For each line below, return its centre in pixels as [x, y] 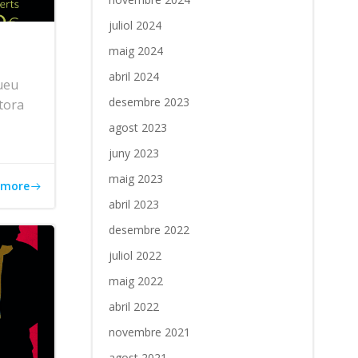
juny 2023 [133, 153]
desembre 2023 [149, 102]
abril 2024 [133, 76]
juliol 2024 [135, 25]
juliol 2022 [135, 255]
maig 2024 [135, 51]
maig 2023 [135, 179]
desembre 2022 [149, 230]
